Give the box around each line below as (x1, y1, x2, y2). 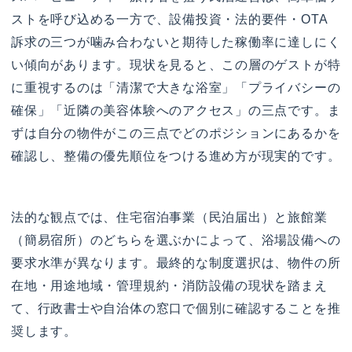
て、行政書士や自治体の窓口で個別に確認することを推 (11, 301, 341, 315)
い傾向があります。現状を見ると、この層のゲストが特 (11, 57, 341, 71)
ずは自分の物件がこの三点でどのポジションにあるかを (11, 126, 341, 140)
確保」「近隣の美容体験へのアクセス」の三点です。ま (11, 103, 341, 117)
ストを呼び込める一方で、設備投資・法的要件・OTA (11, 12, 328, 26)
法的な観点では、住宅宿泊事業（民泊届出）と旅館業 (11, 210, 328, 224)
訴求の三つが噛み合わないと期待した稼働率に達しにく (11, 35, 341, 49)
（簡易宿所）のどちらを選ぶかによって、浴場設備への (11, 233, 341, 247)
